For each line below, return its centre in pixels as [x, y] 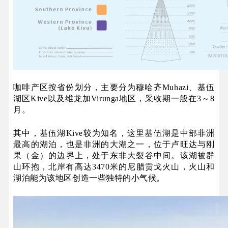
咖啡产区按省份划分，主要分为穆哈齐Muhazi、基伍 [114, 87]
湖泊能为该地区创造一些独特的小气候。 [89, 178]
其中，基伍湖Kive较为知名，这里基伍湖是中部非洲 [114, 133]
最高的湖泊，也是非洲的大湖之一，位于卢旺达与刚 [114, 144]
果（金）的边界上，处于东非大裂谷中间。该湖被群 [114, 155]
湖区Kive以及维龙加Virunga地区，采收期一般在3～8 [114, 98]
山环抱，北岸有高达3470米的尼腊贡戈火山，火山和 [114, 166]
